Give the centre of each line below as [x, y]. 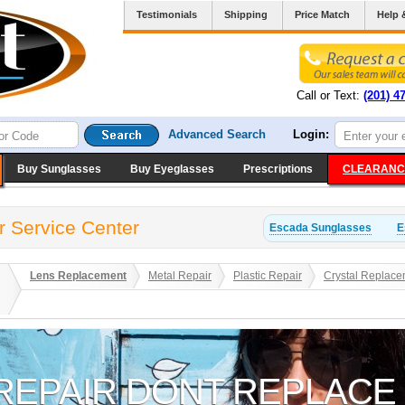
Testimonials [167, 14]
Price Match [322, 14]
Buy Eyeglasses [172, 169]
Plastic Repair [268, 276]
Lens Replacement [78, 276]
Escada [289, 228]
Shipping [246, 14]
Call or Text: [330, 95]
